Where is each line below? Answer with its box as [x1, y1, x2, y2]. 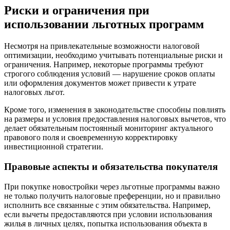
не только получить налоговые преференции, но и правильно [4, 191, 220, 200]
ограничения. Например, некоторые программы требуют [4, 60, 203, 69]
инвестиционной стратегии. [4, 142, 103, 151]
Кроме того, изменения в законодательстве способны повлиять [4, 105, 225, 114]
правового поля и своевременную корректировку [4, 133, 178, 142]
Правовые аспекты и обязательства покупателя [4, 161, 218, 172]
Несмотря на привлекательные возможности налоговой [4, 42, 200, 51]
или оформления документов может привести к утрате [4, 79, 196, 88]
